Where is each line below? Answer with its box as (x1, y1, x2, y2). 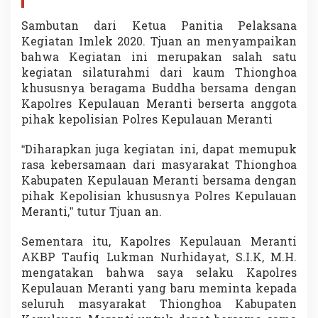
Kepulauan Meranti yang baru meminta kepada (21, 280, 297, 298)
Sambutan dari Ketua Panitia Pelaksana (21, 18, 297, 35)
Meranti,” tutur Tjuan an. (21, 204, 162, 221)
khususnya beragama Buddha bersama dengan (21, 80, 297, 98)
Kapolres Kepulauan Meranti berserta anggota (21, 96, 297, 114)
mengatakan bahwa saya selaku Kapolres (21, 265, 297, 283)
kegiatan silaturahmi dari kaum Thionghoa (21, 65, 297, 82)
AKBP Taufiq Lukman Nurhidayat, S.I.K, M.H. (21, 249, 297, 267)
